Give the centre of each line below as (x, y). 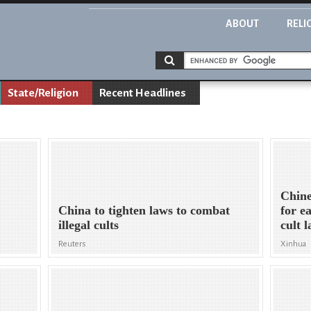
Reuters (73, 244)
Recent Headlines (143, 93)
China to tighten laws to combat (144, 211)
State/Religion (43, 93)
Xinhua (294, 244)
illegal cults (89, 225)
